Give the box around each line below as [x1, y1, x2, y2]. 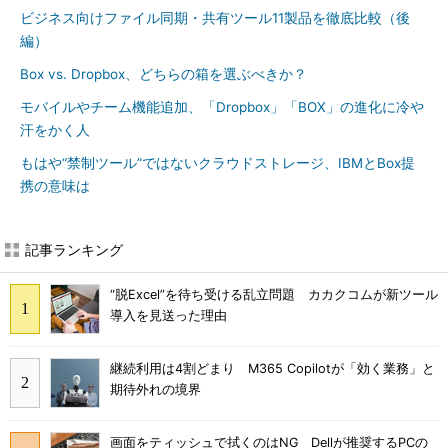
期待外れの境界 [110, 382, 201, 398]
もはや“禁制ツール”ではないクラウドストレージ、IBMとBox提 [20, 155, 415, 171]
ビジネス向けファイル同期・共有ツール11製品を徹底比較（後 [20, 10, 410, 26]
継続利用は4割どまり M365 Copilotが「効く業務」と [110, 361, 435, 377]
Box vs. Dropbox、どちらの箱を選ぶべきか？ [20, 66, 307, 82]
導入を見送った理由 [110, 308, 227, 324]
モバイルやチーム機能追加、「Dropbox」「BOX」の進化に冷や [20, 99, 424, 115]
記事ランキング [25, 241, 123, 258]
